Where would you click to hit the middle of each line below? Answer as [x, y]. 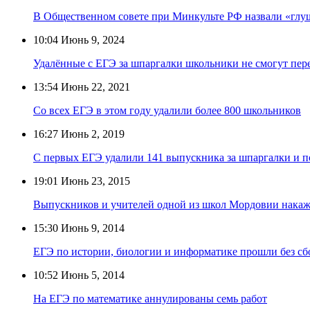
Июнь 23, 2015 [94, 181]
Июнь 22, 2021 [94, 86]
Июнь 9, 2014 [91, 228]
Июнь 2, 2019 [91, 134]
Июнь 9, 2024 [91, 39]
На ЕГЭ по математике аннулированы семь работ [150, 298]
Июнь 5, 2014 [91, 275]
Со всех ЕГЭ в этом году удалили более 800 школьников [167, 110]
